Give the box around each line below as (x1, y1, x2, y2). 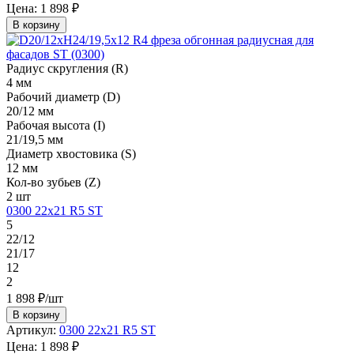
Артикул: (6, 322, 56, 337)
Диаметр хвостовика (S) (6, 146, 136, 160)
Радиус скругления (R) (6, 61, 128, 75)
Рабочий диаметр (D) (6, 89, 120, 104)
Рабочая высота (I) (6, 118, 105, 132)
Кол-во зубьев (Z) (6, 175, 100, 189)
